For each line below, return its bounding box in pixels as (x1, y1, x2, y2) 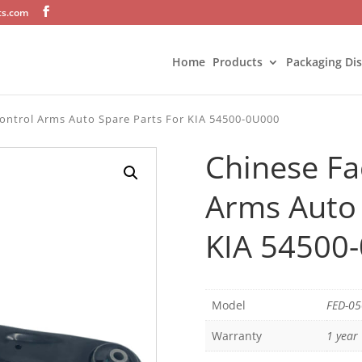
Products (213, 54, 263, 69)
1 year (326, 328, 358, 344)
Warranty (211, 328, 262, 344)
